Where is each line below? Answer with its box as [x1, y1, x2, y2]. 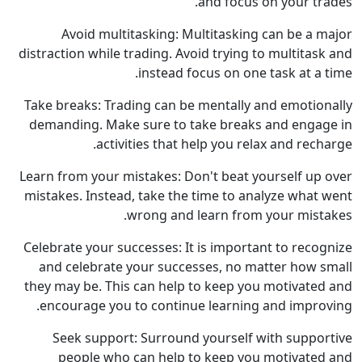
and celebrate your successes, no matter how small [39, 258, 352, 276]
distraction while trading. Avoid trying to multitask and [19, 44, 352, 63]
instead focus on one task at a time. [138, 64, 352, 82]
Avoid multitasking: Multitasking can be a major [61, 25, 352, 44]
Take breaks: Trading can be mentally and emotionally [24, 96, 352, 115]
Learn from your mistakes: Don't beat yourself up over [19, 167, 352, 186]
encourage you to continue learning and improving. [40, 297, 352, 315]
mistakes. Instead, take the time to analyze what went [24, 187, 352, 205]
